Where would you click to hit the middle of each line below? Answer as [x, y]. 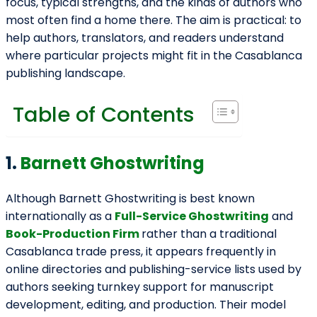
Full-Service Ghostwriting [192, 217]
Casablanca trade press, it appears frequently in [141, 252]
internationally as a [60, 217]
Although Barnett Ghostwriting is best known [130, 199]
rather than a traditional [209, 234]
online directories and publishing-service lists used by [154, 270]
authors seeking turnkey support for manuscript [140, 287]
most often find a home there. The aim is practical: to [154, 21]
